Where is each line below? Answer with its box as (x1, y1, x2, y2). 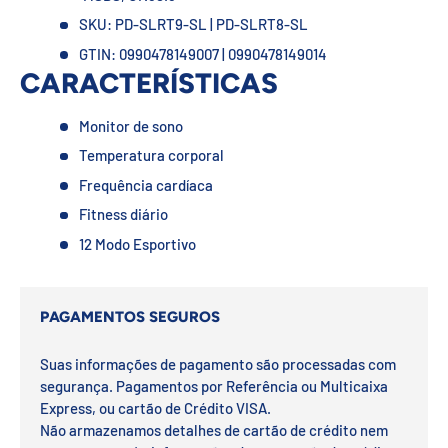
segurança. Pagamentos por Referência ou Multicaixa (40, 376, 388, 395)
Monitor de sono (78, 116, 183, 135)
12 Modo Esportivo (78, 234, 196, 253)
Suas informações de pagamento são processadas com (40, 354, 396, 373)
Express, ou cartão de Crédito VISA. (40, 398, 271, 417)
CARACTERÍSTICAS (20, 65, 278, 100)
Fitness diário (78, 205, 168, 224)
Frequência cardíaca (78, 175, 213, 194)
